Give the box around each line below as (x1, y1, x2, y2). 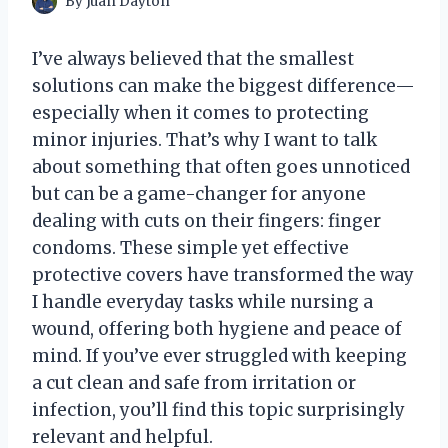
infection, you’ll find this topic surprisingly (32, 399, 405, 422)
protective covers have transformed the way (32, 264, 414, 287)
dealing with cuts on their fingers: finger (32, 210, 381, 233)
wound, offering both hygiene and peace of (32, 318, 402, 341)
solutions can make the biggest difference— (32, 75, 415, 98)
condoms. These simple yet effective (32, 237, 349, 260)
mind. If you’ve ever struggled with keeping (32, 345, 407, 368)
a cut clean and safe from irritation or (32, 372, 356, 395)
